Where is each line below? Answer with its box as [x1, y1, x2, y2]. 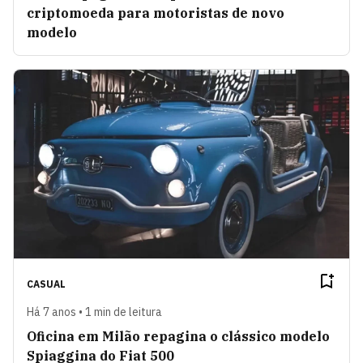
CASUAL [27, 278, 66, 291]
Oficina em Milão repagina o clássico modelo [27, 328, 330, 345]
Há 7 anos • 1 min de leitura [27, 305, 162, 320]
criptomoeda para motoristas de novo [27, 5, 284, 22]
